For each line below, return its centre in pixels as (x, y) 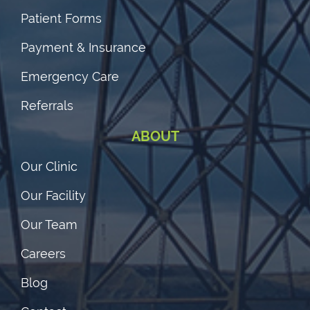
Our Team (49, 224)
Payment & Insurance (83, 47)
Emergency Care (70, 76)
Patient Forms (61, 18)
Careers (43, 253)
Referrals (47, 105)
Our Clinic (49, 166)
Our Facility (53, 195)
